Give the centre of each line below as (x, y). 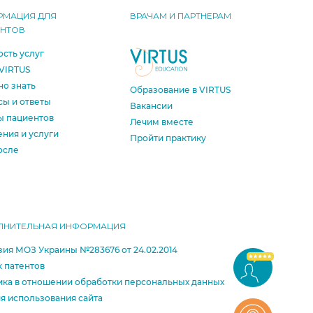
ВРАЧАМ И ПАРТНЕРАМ (181, 16)
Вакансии (151, 106)
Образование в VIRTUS (180, 90)
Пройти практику (168, 138)
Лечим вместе (162, 122)
